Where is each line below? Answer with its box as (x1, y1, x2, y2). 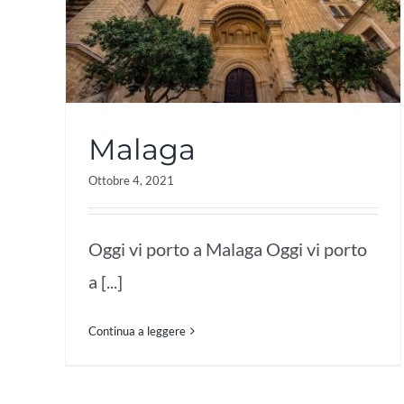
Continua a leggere (88, 323, 186, 338)
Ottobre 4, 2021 (88, 172, 174, 188)
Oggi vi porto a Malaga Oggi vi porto (88, 237, 367, 260)
